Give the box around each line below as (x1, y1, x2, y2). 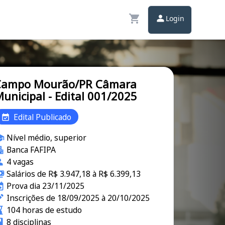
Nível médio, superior (6, 132, 86, 143)
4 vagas (6, 156, 34, 167)
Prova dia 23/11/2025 (6, 180, 84, 191)
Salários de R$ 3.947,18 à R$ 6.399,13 (6, 168, 141, 179)
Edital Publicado (14, 111, 71, 123)
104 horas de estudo (6, 204, 82, 215)
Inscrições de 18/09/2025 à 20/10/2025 (6, 192, 150, 203)
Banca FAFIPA (6, 144, 56, 155)
